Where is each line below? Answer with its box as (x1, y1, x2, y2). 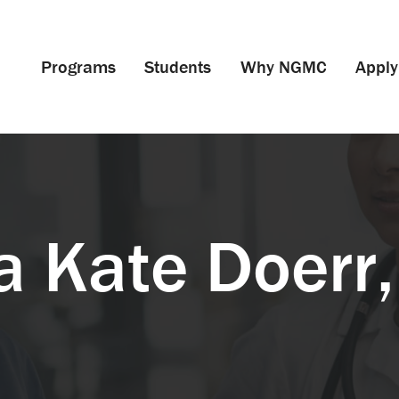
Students (144, 55, 212, 77)
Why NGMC (240, 55, 327, 77)
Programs (41, 55, 117, 77)
